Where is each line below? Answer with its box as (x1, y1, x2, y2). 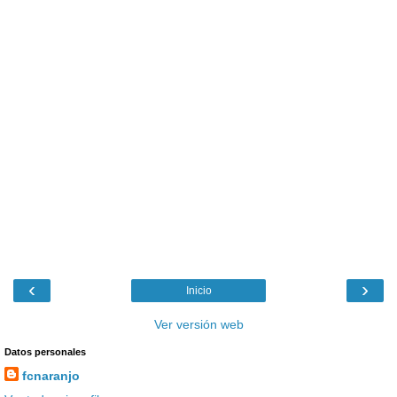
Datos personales (4, 346, 86, 358)
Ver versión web (153, 317, 244, 332)
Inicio (185, 284, 212, 298)
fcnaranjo (22, 369, 80, 384)
